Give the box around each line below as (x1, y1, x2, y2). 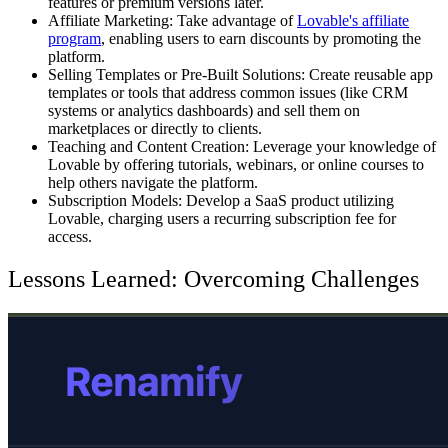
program (48, 29, 101, 47)
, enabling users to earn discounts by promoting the (101, 29, 421, 47)
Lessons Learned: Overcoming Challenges (8, 265, 419, 292)
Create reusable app (305, 65, 433, 83)
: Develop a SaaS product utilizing (178, 191, 394, 209)
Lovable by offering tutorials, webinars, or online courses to (48, 155, 424, 173)
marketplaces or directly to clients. (48, 119, 262, 137)
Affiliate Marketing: (48, 11, 173, 29)
